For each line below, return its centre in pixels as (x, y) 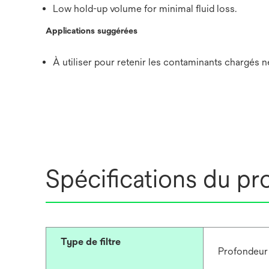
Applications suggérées (92, 31)
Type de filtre (91, 242)
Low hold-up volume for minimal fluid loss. (145, 9)
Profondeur (243, 251)
